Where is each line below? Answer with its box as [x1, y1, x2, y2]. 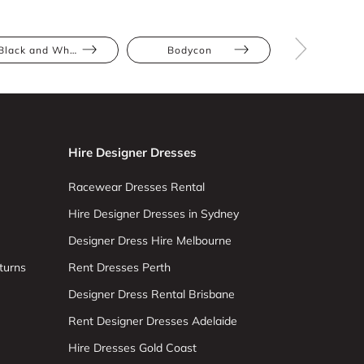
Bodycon [167, 44, 212, 56]
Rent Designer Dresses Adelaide [67, 314, 237, 328]
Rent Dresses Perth [67, 260, 171, 275]
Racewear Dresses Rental [67, 180, 205, 194]
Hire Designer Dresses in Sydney [67, 206, 239, 221]
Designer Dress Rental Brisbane [67, 287, 235, 301]
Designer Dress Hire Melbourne [67, 233, 232, 248]
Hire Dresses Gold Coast [67, 340, 197, 355]
